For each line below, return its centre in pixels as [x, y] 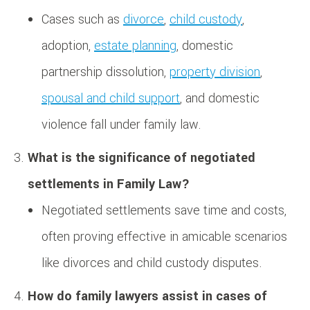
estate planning [135, 45]
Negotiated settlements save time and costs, [164, 210]
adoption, [68, 45]
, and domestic [220, 98]
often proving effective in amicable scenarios [164, 236]
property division [215, 72]
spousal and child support [111, 98]
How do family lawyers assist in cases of [147, 296]
